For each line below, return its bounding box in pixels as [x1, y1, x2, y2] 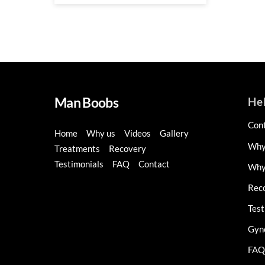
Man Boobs [54, 94, 118, 111]
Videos [124, 128, 151, 138]
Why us [86, 128, 116, 138]
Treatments [54, 143, 100, 154]
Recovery [109, 143, 147, 154]
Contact [138, 159, 170, 169]
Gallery [160, 128, 189, 138]
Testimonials [54, 159, 104, 169]
